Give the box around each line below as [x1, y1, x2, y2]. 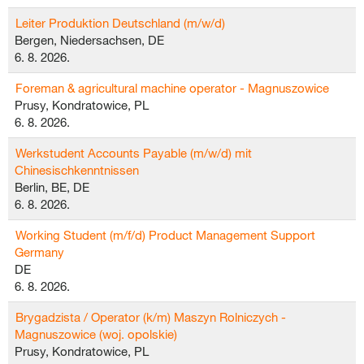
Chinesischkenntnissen [15, 162, 139, 177]
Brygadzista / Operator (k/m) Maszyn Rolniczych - [15, 310, 286, 324]
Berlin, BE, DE [15, 180, 89, 194]
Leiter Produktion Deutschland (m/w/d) [15, 15, 225, 30]
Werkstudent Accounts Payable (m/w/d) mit [15, 145, 252, 160]
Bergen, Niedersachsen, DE [15, 32, 164, 47]
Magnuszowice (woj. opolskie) [15, 327, 177, 341]
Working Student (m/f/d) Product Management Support [15, 227, 315, 242]
